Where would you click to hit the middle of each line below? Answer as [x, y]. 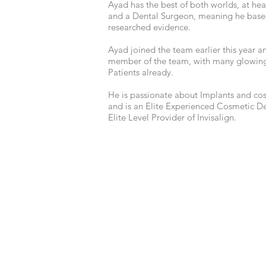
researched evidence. [149, 27]
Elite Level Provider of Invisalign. [172, 117]
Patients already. [142, 72]
